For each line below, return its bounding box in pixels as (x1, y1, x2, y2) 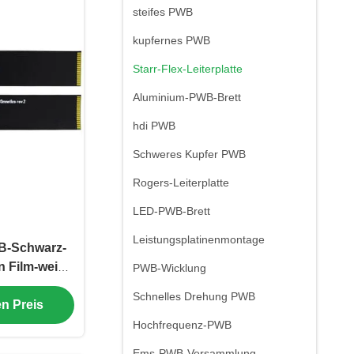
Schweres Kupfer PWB (133, 148, 246, 160)
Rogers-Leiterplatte (133, 176, 229, 189)
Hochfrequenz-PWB (133, 318, 232, 331)
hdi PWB (133, 119, 175, 132)
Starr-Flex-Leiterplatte (133, 62, 243, 75)
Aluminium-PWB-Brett (133, 91, 241, 104)
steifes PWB (133, 6, 193, 18)
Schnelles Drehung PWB (133, 290, 255, 303)
